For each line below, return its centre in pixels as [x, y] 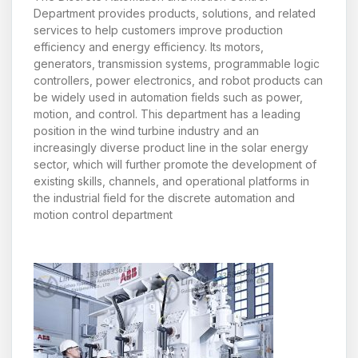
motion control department [103, 215]
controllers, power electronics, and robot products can [178, 81]
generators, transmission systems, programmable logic [177, 64]
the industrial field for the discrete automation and [164, 198]
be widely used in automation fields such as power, [168, 97]
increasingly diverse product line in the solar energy [171, 148]
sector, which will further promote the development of [175, 165]
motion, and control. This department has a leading [167, 114]
